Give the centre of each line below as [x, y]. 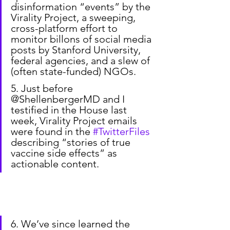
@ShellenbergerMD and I [69, 99]
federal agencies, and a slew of [82, 61]
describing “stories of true [72, 142]
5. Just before [43, 89]
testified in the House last [70, 110]
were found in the [52, 132]
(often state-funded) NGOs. [73, 72]
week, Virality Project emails [75, 121]
